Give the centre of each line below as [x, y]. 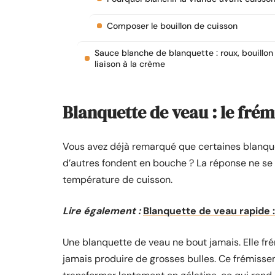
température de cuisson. [118, 180]
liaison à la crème [130, 64]
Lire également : [102, 211]
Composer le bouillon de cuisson [172, 26]
